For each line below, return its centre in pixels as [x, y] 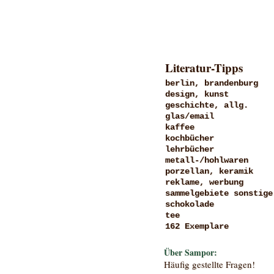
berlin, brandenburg [212, 83]
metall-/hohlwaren [207, 160]
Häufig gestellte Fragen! [209, 264]
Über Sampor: [191, 252]
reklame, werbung [204, 182]
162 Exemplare [197, 226]
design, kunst [197, 94]
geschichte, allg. [207, 105]
